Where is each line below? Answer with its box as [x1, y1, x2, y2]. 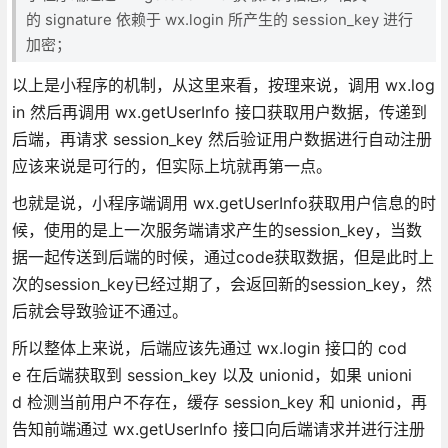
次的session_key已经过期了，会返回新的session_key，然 [11, 273, 432, 294]
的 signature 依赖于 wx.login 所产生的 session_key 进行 [25, 9, 413, 29]
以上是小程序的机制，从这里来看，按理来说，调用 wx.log [11, 74, 435, 95]
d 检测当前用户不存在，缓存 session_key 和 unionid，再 [11, 391, 427, 412]
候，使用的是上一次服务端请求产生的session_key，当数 [11, 219, 422, 240]
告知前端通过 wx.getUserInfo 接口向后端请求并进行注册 [11, 418, 425, 439]
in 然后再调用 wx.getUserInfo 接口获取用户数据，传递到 [11, 101, 427, 122]
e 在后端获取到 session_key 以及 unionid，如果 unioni [11, 364, 412, 385]
